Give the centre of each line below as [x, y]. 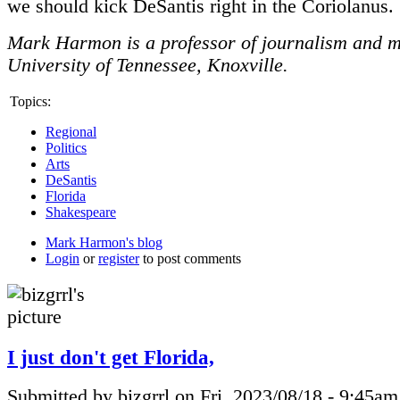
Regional [71, 132]
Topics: [30, 101]
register [119, 258]
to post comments [190, 258]
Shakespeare [81, 212]
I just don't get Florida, [111, 357]
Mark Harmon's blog [104, 242]
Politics [66, 148]
